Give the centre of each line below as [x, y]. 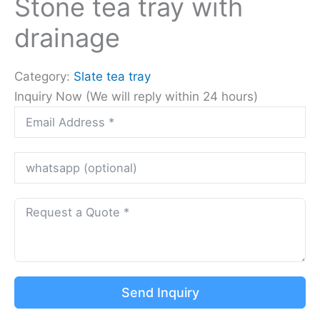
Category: [44, 76]
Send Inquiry [160, 292]
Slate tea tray [112, 76]
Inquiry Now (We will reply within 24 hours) [136, 96]
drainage [67, 38]
